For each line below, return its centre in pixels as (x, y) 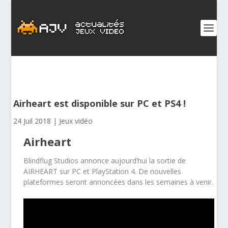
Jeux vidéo (76, 121)
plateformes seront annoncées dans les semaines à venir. (119, 182)
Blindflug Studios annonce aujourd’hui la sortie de (105, 161)
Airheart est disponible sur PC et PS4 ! (100, 103)
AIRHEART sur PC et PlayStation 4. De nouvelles (103, 171)
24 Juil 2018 (32, 121)
